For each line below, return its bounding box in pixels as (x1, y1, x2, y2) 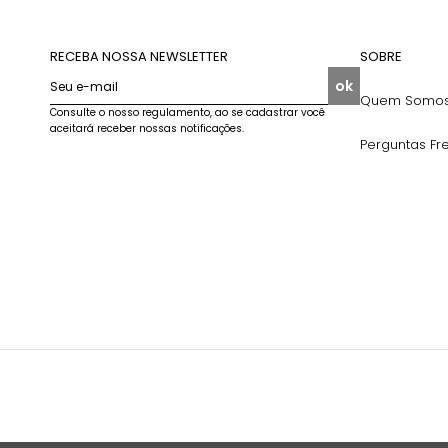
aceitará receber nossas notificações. (50, 121, 244, 136)
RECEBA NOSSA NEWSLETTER (50, 47, 228, 66)
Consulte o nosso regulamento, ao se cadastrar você (50, 105, 325, 120)
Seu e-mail (50, 78, 118, 95)
